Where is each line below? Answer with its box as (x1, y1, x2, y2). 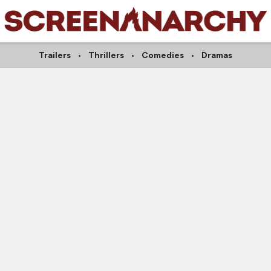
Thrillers (88, 50, 124, 60)
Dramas (201, 50, 232, 60)
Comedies (142, 50, 184, 60)
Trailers (39, 50, 71, 60)
